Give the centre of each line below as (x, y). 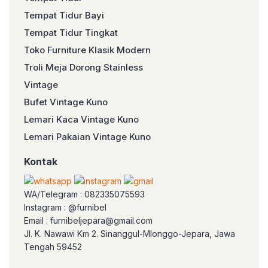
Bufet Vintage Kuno (66, 102)
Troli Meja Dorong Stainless (83, 67)
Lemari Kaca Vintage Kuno (81, 119)
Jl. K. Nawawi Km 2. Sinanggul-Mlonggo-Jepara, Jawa (130, 234)
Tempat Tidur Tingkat (71, 33)
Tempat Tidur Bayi (64, 15)
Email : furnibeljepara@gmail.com (88, 220)
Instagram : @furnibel (65, 207)
